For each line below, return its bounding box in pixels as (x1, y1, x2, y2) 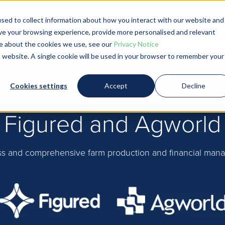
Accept (104, 81, 128, 90)
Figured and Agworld (4, 110, 221, 139)
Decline (181, 81, 205, 90)
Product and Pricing (14, 32, 95, 43)
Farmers (127, 32, 161, 43)
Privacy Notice (114, 40, 159, 48)
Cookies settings (10, 81, 67, 90)
